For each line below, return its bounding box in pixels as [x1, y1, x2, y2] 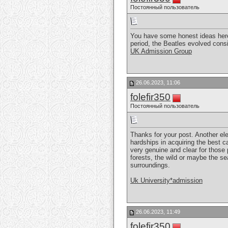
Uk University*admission [130, 177, 203, 185]
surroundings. [130, 161, 170, 169]
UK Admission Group [130, 47, 192, 55]
